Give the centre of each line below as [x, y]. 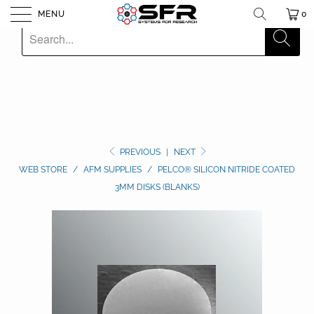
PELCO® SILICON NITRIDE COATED [226, 170]
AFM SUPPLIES [112, 170]
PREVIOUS [139, 152]
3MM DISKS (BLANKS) [157, 187]
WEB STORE [43, 170]
